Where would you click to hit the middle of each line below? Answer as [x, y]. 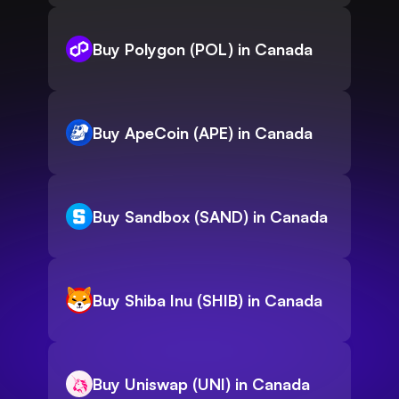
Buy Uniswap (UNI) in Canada [201, 384]
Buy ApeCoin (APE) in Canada [203, 133]
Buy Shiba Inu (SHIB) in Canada [208, 301]
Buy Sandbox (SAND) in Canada [210, 217]
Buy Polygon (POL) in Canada [203, 49]
